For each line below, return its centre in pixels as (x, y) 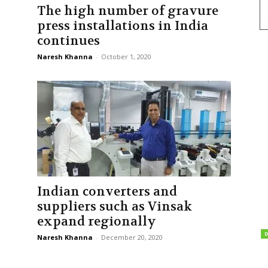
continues (68, 41)
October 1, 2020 (126, 57)
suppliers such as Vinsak (115, 207)
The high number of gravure (128, 11)
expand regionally (97, 222)
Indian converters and (107, 192)
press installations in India (123, 26)
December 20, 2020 (132, 237)
